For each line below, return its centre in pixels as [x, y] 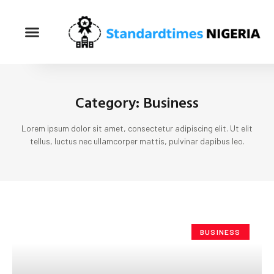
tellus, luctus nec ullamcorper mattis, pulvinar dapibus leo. [137, 141]
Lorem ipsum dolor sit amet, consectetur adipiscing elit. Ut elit [137, 128]
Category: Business [137, 102]
